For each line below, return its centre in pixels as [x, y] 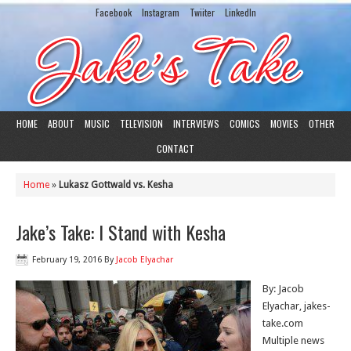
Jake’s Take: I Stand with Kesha [121, 232]
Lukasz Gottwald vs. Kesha [116, 185]
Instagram [160, 12]
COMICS [245, 123]
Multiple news [293, 340]
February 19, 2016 [67, 260]
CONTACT [175, 148]
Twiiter [202, 12]
